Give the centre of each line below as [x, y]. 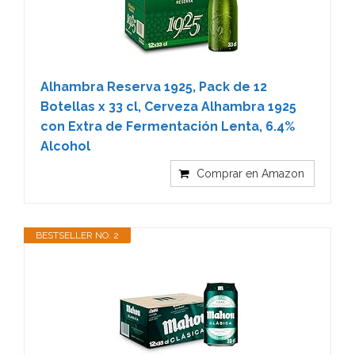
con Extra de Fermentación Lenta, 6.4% [168, 126]
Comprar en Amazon [250, 174]
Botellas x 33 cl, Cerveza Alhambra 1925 [168, 107]
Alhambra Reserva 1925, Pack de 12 [154, 87]
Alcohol [65, 146]
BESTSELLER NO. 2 [77, 235]
